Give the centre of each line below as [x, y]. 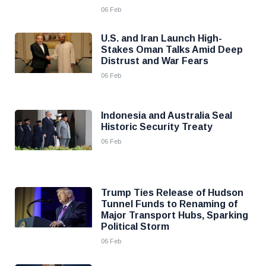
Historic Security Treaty [157, 127]
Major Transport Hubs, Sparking [175, 215]
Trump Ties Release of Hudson [172, 193]
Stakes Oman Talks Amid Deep [172, 50]
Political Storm [135, 227]
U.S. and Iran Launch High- [161, 38]
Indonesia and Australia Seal [167, 115]
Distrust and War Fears [155, 61]
